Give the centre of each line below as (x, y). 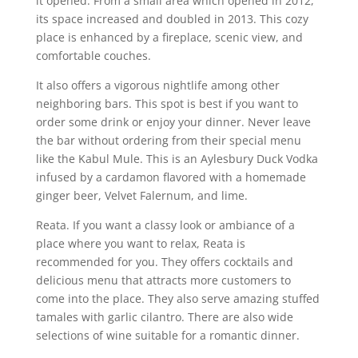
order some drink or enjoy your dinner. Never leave (173, 121)
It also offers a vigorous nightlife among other (157, 85)
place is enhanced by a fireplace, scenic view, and (169, 37)
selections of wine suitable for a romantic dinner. (167, 335)
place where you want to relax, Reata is (140, 243)
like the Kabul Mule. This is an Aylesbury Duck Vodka (177, 158)
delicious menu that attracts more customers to (163, 280)
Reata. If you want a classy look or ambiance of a (165, 225)
